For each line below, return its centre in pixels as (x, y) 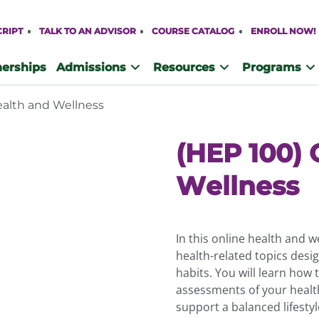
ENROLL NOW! (283, 31)
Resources (184, 67)
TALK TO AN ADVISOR (87, 31)
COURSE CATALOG (193, 31)
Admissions (91, 67)
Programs (271, 67)
